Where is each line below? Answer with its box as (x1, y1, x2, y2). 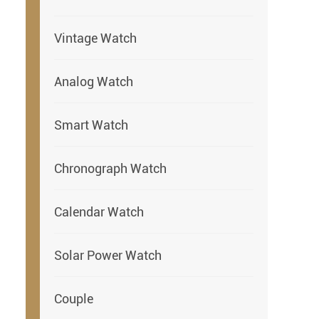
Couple (54, 291, 93, 306)
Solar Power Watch (54, 247, 162, 263)
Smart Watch (54, 117, 128, 132)
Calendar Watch (54, 204, 144, 219)
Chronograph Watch (54, 160, 167, 176)
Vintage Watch (54, 30, 137, 46)
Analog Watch (54, 73, 133, 89)
